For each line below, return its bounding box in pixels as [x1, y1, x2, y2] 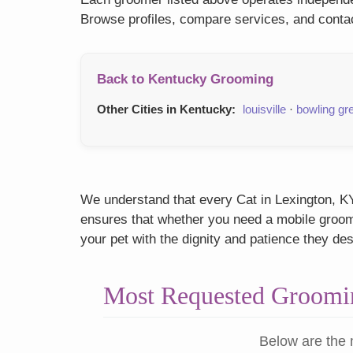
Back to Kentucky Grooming [97, 72, 273, 87]
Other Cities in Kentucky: [97, 102, 236, 117]
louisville [243, 102, 286, 117]
